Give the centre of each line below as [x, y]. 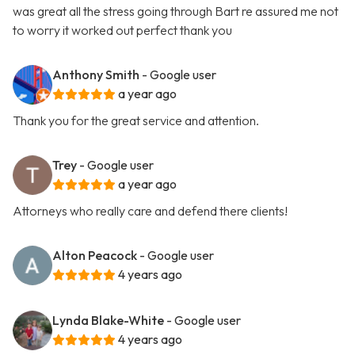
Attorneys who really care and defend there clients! [150, 211]
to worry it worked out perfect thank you [122, 31]
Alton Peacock [95, 256]
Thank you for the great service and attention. [136, 121]
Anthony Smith [96, 75]
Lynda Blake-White [108, 321]
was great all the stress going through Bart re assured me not [176, 11]
